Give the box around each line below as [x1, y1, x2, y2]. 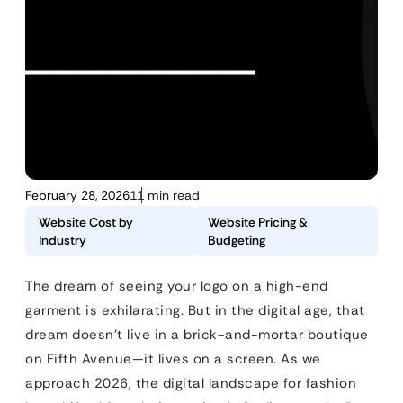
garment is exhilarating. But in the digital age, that [25, 301, 365, 319]
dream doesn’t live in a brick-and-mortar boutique [25, 326, 369, 344]
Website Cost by [39, 214, 133, 230]
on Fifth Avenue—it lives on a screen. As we [25, 350, 321, 368]
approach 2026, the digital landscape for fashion [25, 374, 356, 392]
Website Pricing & [207, 214, 308, 230]
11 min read [130, 187, 200, 203]
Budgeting [207, 232, 265, 248]
